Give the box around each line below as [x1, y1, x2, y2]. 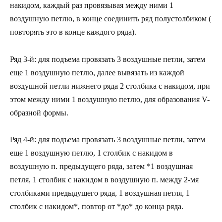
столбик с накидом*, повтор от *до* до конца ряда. [10, 202, 183, 211]
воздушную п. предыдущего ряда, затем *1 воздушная [10, 162, 193, 170]
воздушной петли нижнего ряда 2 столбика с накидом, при [10, 81, 210, 90]
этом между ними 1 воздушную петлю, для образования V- [10, 95, 210, 104]
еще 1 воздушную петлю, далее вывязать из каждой [10, 68, 184, 77]
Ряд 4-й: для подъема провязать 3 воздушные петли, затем [10, 135, 205, 144]
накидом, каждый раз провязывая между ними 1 [10, 1, 173, 10]
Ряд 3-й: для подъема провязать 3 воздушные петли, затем [10, 55, 205, 63]
